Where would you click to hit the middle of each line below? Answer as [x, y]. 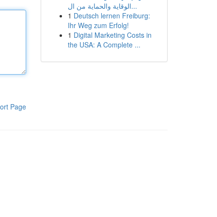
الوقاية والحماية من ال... [134, 6]
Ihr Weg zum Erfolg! [98, 25]
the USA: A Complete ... [104, 45]
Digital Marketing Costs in [112, 35]
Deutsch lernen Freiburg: [112, 15]
